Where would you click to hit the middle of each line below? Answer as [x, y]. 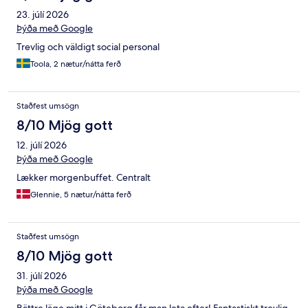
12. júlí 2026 [42, 145]
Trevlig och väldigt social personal [88, 47]
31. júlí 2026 [42, 276]
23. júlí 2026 [43, 15]
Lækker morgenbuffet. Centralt [84, 178]
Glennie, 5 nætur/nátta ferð [81, 195]
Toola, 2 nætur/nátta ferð [76, 64]
